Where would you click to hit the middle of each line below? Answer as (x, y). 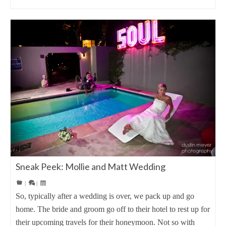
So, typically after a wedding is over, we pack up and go (105, 196)
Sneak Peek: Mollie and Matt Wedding (91, 166)
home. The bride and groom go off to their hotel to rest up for (113, 209)
